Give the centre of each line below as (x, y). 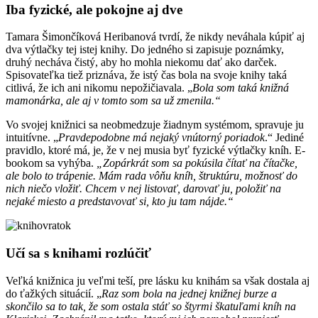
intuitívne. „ (32, 138)
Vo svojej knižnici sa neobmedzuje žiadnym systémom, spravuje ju (155, 125)
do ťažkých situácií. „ (54, 293)
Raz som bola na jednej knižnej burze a (189, 293)
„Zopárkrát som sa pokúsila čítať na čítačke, (197, 163)
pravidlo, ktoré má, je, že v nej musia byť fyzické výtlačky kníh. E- (155, 150)
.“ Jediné (284, 138)
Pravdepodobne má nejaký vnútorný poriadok (161, 138)
